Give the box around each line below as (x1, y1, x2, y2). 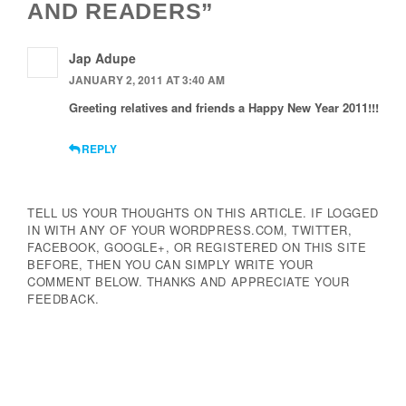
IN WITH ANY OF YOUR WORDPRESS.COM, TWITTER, (27, 221, 353, 239)
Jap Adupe (69, 48, 136, 67)
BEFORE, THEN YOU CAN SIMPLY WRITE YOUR (27, 256, 314, 274)
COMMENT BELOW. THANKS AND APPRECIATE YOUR (27, 273, 350, 291)
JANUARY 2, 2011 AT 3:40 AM (69, 71, 225, 88)
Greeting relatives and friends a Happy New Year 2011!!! (69, 99, 379, 117)
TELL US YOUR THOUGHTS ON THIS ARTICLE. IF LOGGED (27, 204, 379, 222)
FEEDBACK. (27, 290, 100, 308)
